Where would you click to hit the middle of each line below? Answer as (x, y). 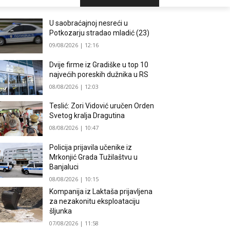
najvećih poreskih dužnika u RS (99, 74)
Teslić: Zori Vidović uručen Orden (102, 106)
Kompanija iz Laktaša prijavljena (101, 192)
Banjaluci (64, 167)
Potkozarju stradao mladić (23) (100, 33)
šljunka (61, 211)
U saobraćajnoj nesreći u (89, 23)
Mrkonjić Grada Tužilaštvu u (94, 157)
